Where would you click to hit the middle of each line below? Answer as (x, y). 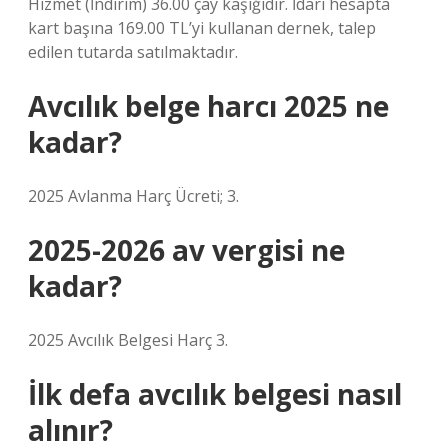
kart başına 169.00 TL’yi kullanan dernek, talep (202, 28)
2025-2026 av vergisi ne (186, 250)
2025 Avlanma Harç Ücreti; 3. (133, 196)
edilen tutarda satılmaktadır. (133, 52)
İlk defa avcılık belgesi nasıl (215, 394)
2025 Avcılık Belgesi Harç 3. (128, 340)
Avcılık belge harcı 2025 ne (208, 106)
